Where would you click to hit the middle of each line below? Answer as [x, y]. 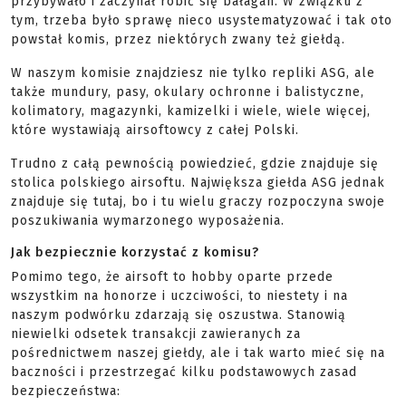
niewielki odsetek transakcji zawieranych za [156, 334]
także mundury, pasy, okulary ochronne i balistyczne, [188, 92]
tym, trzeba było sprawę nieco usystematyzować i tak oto [202, 20]
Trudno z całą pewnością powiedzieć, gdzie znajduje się [195, 164]
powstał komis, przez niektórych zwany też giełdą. [178, 39]
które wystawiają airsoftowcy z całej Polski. [155, 130]
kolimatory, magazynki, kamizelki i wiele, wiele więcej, [191, 111]
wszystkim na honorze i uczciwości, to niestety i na [179, 296]
